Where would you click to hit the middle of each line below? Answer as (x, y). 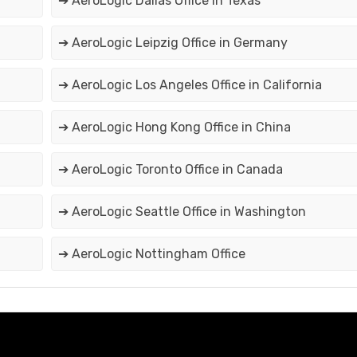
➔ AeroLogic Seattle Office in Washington (182, 212)
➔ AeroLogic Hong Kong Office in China (174, 127)
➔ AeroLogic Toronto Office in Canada (170, 170)
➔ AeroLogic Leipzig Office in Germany (173, 43)
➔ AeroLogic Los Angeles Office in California (190, 85)
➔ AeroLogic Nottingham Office (151, 254)
